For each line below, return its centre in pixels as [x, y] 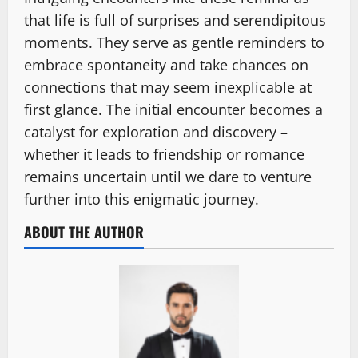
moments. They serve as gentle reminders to [174, 42]
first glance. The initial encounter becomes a [173, 109]
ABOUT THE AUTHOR [84, 231]
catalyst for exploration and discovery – [156, 131]
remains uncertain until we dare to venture [168, 176]
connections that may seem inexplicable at [168, 87]
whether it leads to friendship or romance [164, 154]
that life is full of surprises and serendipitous [175, 20]
